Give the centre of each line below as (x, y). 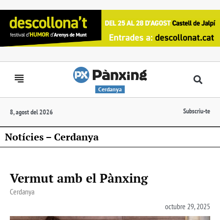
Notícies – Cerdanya (52, 137)
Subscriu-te (197, 111)
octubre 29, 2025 (188, 206)
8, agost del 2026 (31, 112)
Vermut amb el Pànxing (79, 178)
